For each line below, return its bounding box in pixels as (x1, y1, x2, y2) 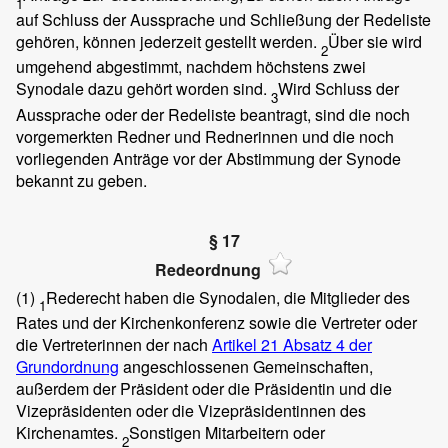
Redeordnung (155, 257, 261, 281)
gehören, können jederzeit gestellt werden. (16, 30, 321, 54)
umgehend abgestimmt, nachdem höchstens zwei (16, 55, 366, 79)
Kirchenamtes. (16, 421, 122, 445)
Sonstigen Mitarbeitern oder (129, 421, 325, 445)
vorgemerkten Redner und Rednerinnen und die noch (16, 124, 394, 148)
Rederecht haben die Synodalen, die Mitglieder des (46, 285, 410, 309)
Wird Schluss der (278, 77, 399, 101)
